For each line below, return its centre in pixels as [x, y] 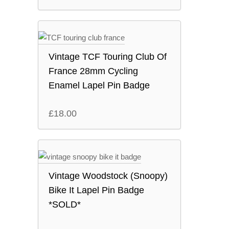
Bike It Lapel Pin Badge [96, 190]
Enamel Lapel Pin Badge [99, 85]
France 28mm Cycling [93, 71]
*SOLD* [65, 204]
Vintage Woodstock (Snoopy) [108, 176]
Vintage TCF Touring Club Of [108, 57]
